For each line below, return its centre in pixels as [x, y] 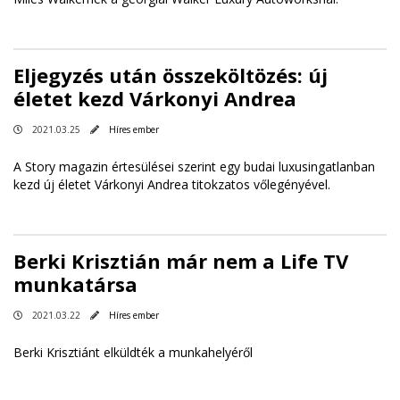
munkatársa [75, 283]
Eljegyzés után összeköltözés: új [171, 75]
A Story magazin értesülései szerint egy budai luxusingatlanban [194, 166]
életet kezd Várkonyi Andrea [155, 98]
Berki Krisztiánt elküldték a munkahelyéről [133, 352]
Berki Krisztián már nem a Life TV [181, 260]
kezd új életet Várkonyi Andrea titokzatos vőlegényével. [172, 184]
